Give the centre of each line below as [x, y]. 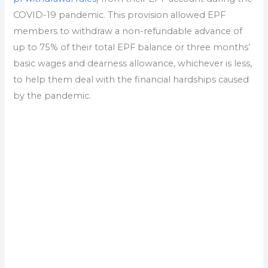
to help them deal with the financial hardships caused [131, 80]
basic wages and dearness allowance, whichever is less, [133, 64]
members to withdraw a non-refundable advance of [128, 31]
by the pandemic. [52, 96]
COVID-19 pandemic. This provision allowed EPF [120, 15]
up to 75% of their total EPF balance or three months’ [132, 48]
